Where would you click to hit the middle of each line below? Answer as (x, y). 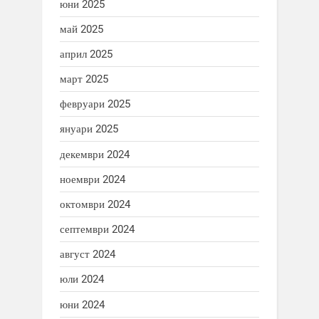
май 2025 (82, 29)
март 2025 (84, 79)
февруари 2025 (95, 104)
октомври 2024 (95, 204)
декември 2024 (95, 154)
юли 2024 (82, 279)
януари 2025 (89, 129)
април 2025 (86, 54)
